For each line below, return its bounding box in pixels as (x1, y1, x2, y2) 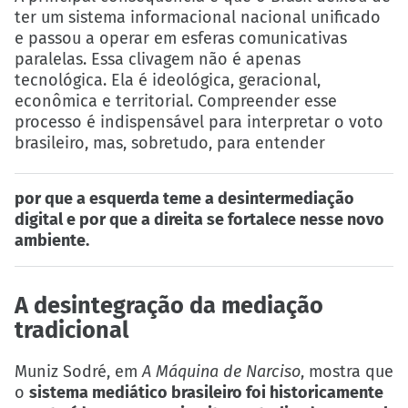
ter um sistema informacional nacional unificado (15, 7, 381, 28)
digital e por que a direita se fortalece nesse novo (15, 209, 384, 230)
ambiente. (15, 230, 89, 251)
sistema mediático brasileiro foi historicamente (29, 382, 383, 403)
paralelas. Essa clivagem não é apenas (15, 49, 301, 70)
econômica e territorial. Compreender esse (15, 91, 337, 112)
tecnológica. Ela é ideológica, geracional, (15, 70, 321, 91)
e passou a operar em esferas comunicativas (15, 28, 347, 49)
